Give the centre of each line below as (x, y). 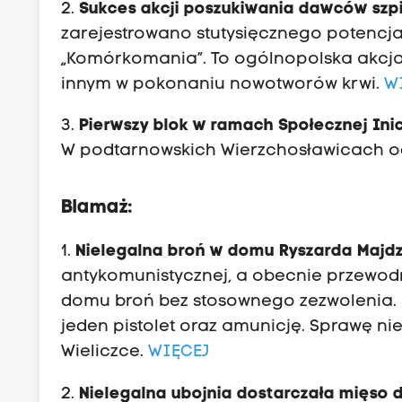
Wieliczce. (105, 353)
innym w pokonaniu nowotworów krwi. (223, 85)
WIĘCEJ (179, 353)
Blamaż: (97, 208)
